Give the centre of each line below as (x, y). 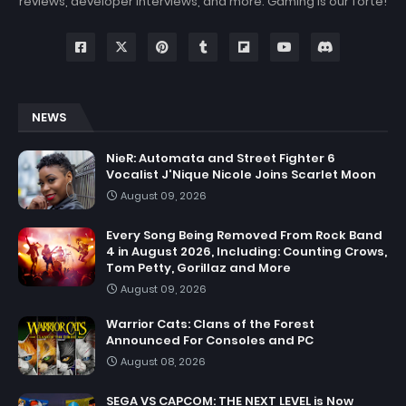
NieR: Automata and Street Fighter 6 (221, 158)
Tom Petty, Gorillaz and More (198, 267)
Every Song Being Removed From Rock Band (244, 235)
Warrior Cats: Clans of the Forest (210, 324)
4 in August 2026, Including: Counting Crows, (246, 251)
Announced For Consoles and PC (210, 340)
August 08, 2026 (163, 361)
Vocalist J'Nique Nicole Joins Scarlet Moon (241, 174)
